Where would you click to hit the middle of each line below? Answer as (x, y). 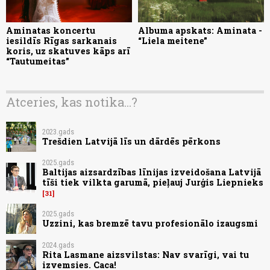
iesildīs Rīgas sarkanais (61, 41)
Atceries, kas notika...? (72, 102)
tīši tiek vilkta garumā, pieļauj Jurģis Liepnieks (153, 183)
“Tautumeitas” (38, 61)
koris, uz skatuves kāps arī (68, 51)
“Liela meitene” (173, 41)
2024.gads (58, 245)
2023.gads (58, 132)
